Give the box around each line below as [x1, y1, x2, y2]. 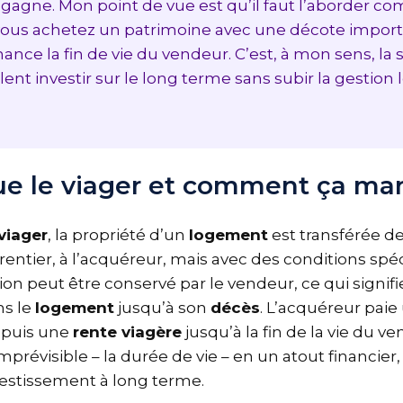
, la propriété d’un [55, 225, 196, 244]
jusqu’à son [121, 298, 218, 317]
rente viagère [80, 322, 189, 341]
